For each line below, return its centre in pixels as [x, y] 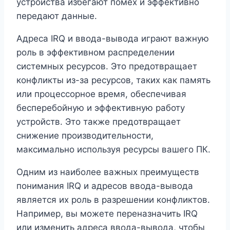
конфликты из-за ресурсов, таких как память [113, 80]
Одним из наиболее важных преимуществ [108, 172]
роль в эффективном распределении [95, 52]
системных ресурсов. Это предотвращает [107, 66]
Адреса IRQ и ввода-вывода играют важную [113, 38]
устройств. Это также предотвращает [99, 121]
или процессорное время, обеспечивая [101, 94]
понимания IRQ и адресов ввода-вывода [105, 186]
